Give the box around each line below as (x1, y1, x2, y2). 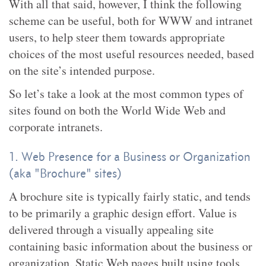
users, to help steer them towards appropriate (9, 29, 225, 45)
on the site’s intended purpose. (9, 62, 155, 78)
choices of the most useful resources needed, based (9, 46, 254, 62)
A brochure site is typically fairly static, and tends (9, 188, 251, 204)
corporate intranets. (9, 119, 103, 135)
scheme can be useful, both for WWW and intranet (9, 12, 253, 28)
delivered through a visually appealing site (9, 221, 214, 237)
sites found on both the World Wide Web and (9, 102, 226, 118)
